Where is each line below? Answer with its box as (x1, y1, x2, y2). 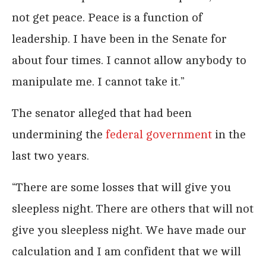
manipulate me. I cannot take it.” (12, 75, 185, 89)
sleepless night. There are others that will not (12, 202, 254, 216)
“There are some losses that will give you (12, 180, 231, 195)
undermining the (12, 128, 106, 142)
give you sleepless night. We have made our (12, 223, 246, 237)
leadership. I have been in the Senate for (12, 32, 227, 46)
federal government (106, 128, 212, 142)
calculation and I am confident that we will (12, 245, 241, 259)
